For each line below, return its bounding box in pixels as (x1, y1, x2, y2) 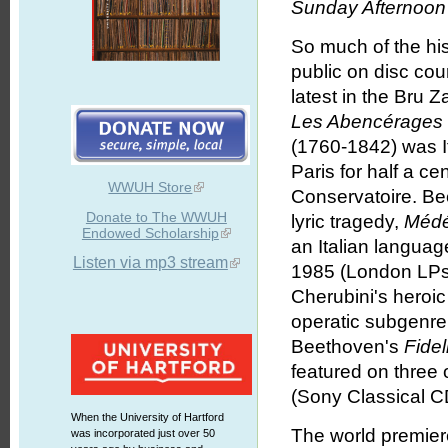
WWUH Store (108, 179, 193, 195)
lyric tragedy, (291, 211, 405, 233)
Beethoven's (291, 336, 405, 358)
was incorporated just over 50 (70, 427, 215, 439)
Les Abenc (291, 111, 384, 133)
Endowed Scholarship (81, 225, 219, 241)
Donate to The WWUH (85, 209, 227, 225)
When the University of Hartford (70, 411, 224, 423)
